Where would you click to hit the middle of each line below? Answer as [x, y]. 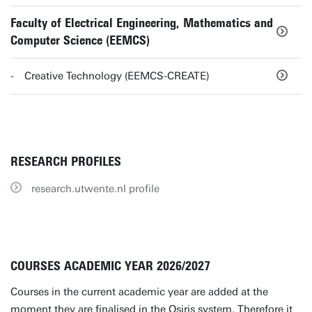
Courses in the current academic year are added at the [139, 292]
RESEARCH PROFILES [66, 162]
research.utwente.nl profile [95, 189]
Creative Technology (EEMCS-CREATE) [117, 76]
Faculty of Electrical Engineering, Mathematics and [142, 23]
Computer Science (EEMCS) [80, 40]
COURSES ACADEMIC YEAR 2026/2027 [110, 266]
